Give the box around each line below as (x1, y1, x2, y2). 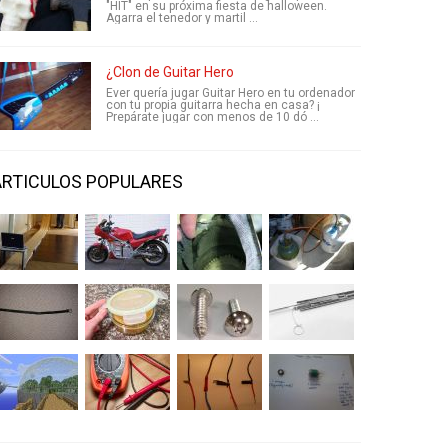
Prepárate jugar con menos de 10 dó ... (106, 110, 319, 124)
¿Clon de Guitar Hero (106, 64, 234, 80)
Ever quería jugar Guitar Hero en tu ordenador (106, 86, 355, 100)
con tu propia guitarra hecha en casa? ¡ (106, 98, 320, 112)
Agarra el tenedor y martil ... (106, 11, 258, 25)
